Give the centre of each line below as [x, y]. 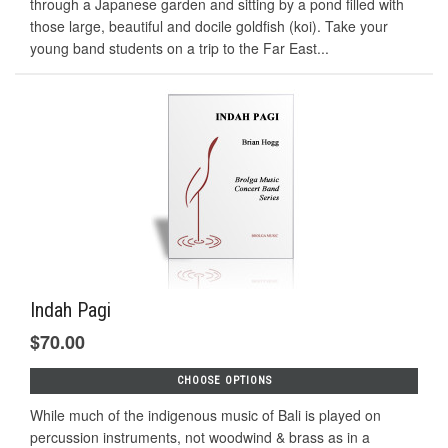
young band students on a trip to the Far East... [179, 48]
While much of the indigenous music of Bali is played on [205, 415]
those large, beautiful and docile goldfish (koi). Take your [209, 26]
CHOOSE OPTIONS [224, 381]
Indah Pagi [70, 310]
